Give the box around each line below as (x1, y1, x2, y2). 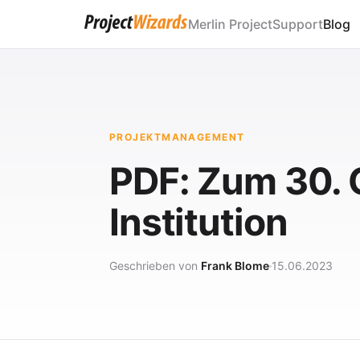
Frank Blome (201, 259, 269, 272)
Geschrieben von (109, 259, 201, 272)
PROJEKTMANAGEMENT (109, 131, 245, 143)
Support (272, 15, 323, 32)
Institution (109, 199, 288, 244)
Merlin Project (188, 15, 272, 32)
